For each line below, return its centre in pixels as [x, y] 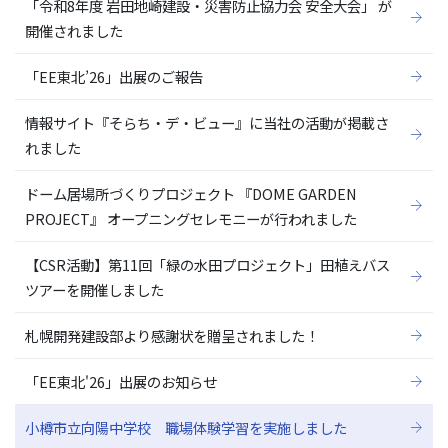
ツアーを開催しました [94, 290]
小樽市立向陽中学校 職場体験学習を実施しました [186, 428]
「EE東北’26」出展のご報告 [114, 77]
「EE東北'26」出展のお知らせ [121, 382]
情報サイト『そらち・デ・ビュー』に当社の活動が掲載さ [207, 123]
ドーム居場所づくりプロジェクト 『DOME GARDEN [191, 194]
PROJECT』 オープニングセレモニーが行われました [191, 219]
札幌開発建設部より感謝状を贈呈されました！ [172, 336]
